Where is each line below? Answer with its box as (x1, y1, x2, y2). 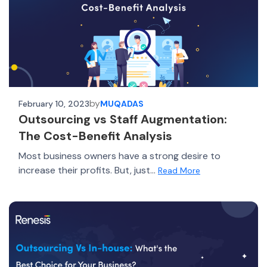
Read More (158, 165, 200, 176)
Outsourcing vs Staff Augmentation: (18, 111, 227, 127)
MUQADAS (100, 98, 144, 109)
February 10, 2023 (18, 98, 89, 109)
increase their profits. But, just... (18, 164, 158, 176)
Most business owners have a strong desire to (18, 150, 221, 162)
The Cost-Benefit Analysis (18, 128, 172, 144)
